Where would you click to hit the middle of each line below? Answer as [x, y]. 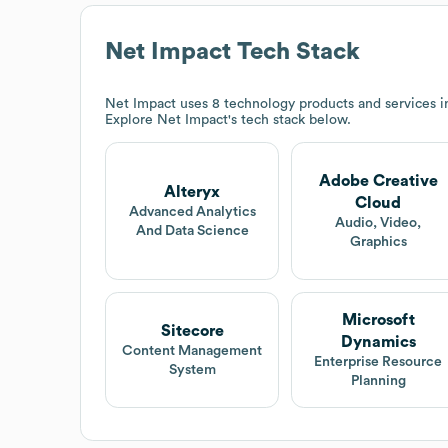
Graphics [378, 241]
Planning [378, 380]
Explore [131, 119]
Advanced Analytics [192, 211]
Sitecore [192, 330]
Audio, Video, [378, 222]
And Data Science [192, 230]
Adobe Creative [378, 180]
